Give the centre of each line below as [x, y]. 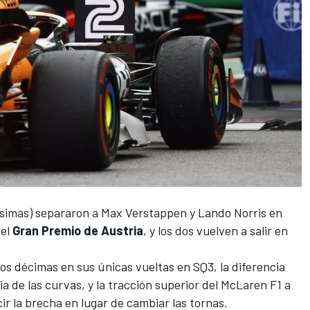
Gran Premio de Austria [76, 230]
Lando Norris [232, 212]
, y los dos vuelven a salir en [216, 230]
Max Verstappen [144, 212]
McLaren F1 [251, 284]
